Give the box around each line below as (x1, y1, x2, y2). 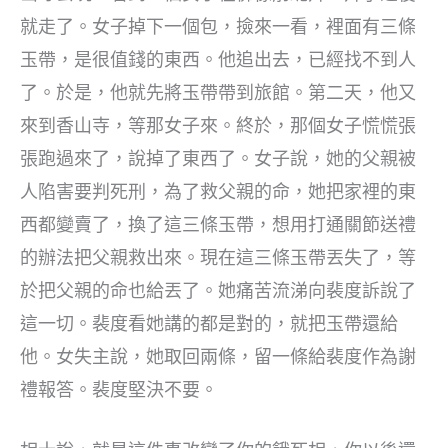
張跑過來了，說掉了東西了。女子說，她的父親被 (20, 147, 416, 169)
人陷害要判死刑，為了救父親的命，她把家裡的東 (20, 180, 416, 202)
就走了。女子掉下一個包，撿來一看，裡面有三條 (20, 15, 416, 37)
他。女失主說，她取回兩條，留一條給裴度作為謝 (20, 345, 416, 367)
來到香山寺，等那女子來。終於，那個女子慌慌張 (20, 114, 416, 136)
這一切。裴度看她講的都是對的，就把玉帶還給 (20, 312, 398, 334)
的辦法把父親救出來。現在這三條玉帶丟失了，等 (20, 246, 416, 268)
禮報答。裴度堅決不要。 (20, 378, 218, 400)
